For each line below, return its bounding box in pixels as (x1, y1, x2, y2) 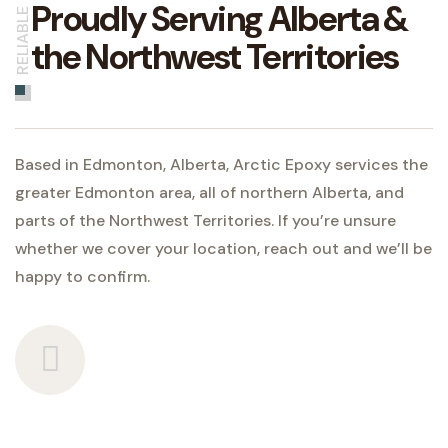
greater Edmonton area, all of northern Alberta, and (15, 181, 404, 203)
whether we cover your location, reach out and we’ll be (15, 237, 432, 259)
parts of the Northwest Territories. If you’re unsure (15, 209, 396, 231)
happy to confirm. (15, 265, 150, 287)
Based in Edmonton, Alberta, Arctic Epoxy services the (15, 153, 428, 175)
